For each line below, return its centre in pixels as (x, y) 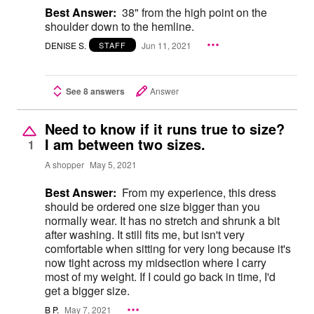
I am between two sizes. (125, 144)
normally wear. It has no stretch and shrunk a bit (162, 221)
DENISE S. (66, 45)
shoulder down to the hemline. (120, 26)
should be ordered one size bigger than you (152, 207)
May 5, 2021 (113, 165)
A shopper (64, 165)
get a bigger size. (87, 291)
